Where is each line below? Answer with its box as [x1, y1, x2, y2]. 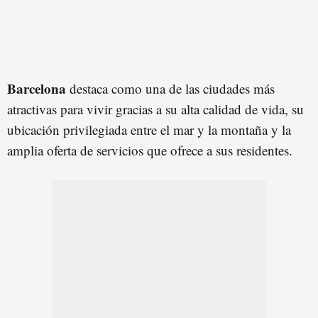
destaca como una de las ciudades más [70, 79, 275, 97]
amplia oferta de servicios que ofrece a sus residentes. [7, 141, 292, 159]
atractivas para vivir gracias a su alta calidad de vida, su [7, 99, 304, 118]
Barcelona [7, 78, 70, 98]
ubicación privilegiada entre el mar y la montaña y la [7, 120, 291, 138]
